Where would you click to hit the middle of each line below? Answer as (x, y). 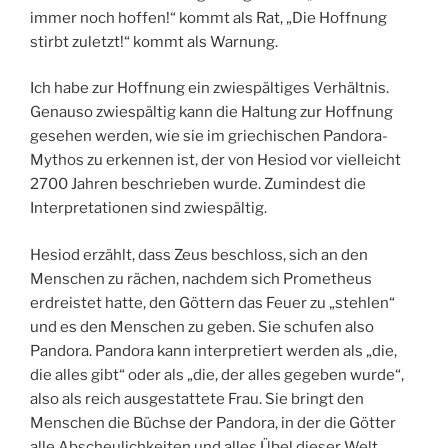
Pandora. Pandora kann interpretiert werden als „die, (213, 350)
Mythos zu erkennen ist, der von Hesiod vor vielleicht (215, 160)
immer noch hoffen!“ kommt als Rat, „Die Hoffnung (208, 17)
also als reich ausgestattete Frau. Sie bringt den (197, 398)
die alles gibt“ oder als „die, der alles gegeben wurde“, (217, 374)
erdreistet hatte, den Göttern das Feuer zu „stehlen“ (212, 302)
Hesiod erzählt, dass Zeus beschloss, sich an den (199, 254)
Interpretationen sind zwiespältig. (148, 208)
